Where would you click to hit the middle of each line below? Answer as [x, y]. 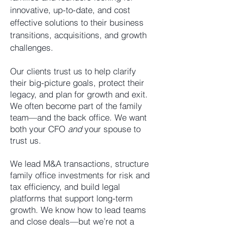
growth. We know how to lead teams [78, 210]
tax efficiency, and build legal [65, 187]
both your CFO [39, 129]
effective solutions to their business [77, 22]
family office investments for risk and [80, 175]
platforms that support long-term [71, 198]
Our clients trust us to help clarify [73, 71]
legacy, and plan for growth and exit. [79, 94]
